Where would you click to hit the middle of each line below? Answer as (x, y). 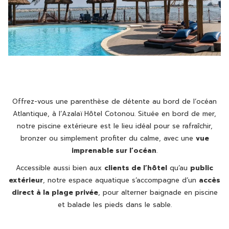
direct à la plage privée (55, 192)
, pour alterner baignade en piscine (158, 192)
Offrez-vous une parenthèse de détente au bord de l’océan (114, 101)
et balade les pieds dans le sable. (114, 204)
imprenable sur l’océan (114, 150)
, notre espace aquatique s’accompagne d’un (121, 180)
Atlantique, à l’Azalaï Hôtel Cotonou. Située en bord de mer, (114, 113)
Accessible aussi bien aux (60, 168)
